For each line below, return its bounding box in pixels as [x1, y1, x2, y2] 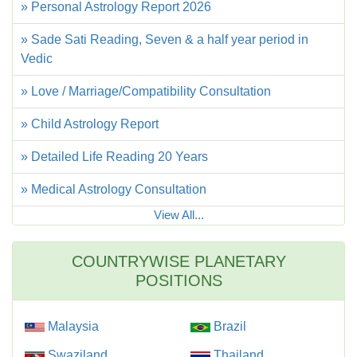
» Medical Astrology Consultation [21, 182, 206, 197]
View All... [153, 208, 204, 222]
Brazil [210, 320, 246, 334]
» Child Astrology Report [21, 117, 159, 131]
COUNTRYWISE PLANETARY [71, 253, 286, 271]
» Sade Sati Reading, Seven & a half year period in [21, 33, 308, 47]
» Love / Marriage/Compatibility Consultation [21, 84, 271, 99]
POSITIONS [135, 272, 222, 290]
